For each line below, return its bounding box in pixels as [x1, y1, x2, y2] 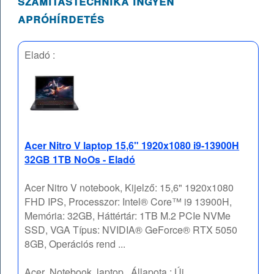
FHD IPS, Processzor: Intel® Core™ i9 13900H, [24, 194, 232, 209]
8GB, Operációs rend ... [24, 237, 126, 251]
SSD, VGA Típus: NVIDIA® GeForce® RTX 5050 [24, 223, 238, 237]
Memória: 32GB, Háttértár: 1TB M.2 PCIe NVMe [24, 209, 231, 223]
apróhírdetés [18, 9, 105, 28]
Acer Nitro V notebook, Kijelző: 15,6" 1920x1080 [24, 180, 234, 195]
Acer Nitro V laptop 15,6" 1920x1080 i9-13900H [24, 138, 240, 153]
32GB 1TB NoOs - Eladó [24, 152, 136, 167]
